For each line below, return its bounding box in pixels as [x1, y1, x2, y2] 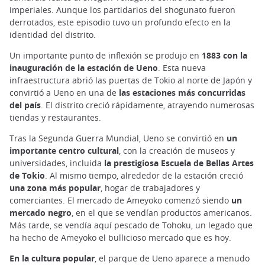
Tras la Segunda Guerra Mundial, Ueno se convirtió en [9, 132, 227, 144]
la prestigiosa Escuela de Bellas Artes [102, 157, 254, 169]
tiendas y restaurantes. [9, 112, 101, 124]
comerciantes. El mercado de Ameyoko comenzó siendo [9, 195, 231, 206]
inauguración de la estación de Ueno [9, 62, 158, 74]
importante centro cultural [9, 145, 119, 157]
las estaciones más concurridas [117, 87, 245, 99]
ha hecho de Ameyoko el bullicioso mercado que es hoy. [9, 232, 231, 244]
